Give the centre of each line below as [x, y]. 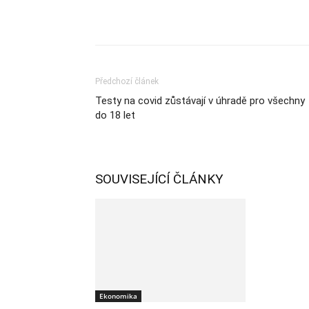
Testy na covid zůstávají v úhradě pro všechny [200, 101]
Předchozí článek [127, 81]
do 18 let [115, 115]
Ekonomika [118, 296]
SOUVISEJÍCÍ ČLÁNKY [159, 179]
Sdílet [140, 17]
